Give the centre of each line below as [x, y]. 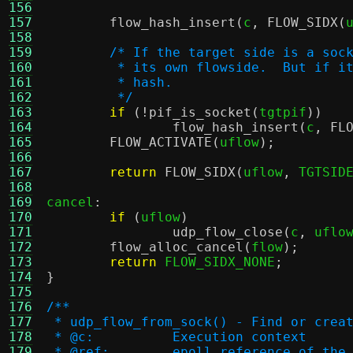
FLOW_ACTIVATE [161, 142]
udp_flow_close [228, 232]
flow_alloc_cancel [176, 247]
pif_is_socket [200, 112]
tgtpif [283, 112]
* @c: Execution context [240, 337]
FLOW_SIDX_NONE [216, 262]
